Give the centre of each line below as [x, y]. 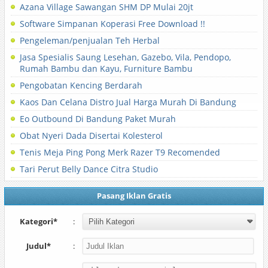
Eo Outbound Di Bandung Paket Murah [98, 119]
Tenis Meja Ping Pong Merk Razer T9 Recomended [120, 152]
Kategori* [39, 221]
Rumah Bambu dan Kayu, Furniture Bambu [106, 68]
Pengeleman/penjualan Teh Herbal [89, 40]
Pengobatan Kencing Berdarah [81, 85]
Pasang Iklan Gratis [134, 196]
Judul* [39, 246]
